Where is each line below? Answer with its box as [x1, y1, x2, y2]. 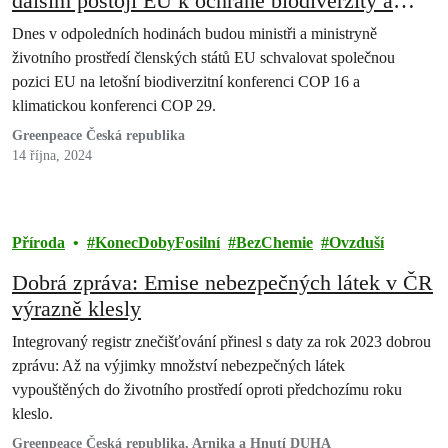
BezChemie [236, 234, 313, 251]
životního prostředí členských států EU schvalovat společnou [12, 49, 395, 66]
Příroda [12, 234, 65, 251]
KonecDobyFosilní [95, 234, 220, 251]
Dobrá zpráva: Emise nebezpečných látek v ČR [12, 270, 433, 295]
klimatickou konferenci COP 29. [12, 97, 216, 114]
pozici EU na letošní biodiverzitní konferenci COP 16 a [12, 73, 360, 90]
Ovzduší [329, 234, 384, 251]
